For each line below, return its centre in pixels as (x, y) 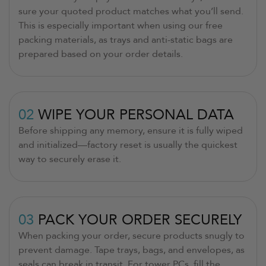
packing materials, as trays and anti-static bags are (126, 39)
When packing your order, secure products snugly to (132, 235)
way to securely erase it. (70, 159)
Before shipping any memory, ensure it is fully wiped (131, 130)
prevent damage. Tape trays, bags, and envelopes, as (132, 250)
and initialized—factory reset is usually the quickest (128, 145)
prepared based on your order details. (101, 54)
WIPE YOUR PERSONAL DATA (136, 115)
